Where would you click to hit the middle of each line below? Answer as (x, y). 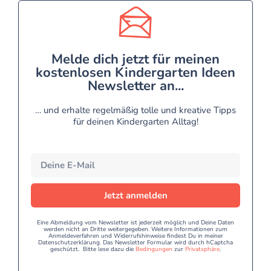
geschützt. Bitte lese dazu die (93, 250)
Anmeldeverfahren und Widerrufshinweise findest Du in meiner (135, 236)
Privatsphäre (202, 250)
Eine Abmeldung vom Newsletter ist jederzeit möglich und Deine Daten (135, 223)
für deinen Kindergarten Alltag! (135, 122)
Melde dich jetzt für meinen (135, 60)
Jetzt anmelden (135, 195)
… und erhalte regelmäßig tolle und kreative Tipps (135, 110)
